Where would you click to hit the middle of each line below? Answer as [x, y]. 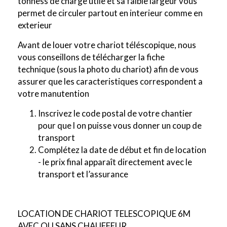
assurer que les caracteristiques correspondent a [110, 82]
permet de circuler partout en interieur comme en [110, 13]
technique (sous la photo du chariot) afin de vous [108, 69]
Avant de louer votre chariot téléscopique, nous [107, 45]
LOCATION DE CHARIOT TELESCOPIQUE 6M [104, 214]
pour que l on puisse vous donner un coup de [120, 126]
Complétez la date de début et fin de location [122, 150]
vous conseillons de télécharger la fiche [91, 57]
